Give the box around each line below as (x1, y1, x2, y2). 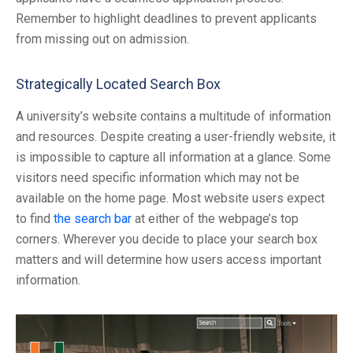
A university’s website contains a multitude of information (16, 109, 331, 124)
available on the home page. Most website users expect (16, 191, 325, 206)
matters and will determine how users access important (16, 252, 321, 268)
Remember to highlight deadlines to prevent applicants (16, 11, 317, 27)
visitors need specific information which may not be (16, 170, 299, 186)
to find (16, 211, 54, 227)
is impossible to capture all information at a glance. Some (16, 150, 331, 165)
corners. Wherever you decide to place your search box (16, 232, 318, 247)
